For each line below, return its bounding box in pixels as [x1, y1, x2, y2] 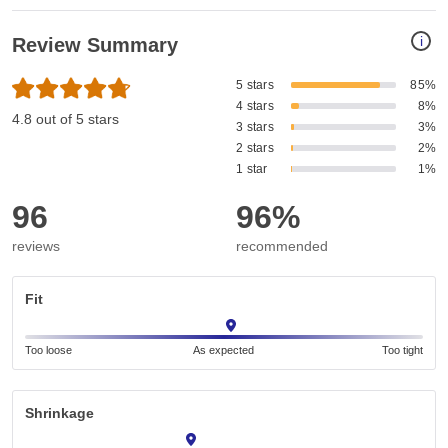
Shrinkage [25, 405, 94, 422]
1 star [236, 162, 268, 177]
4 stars [236, 99, 274, 114]
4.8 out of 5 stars [12, 111, 119, 128]
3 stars [236, 120, 274, 135]
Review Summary [12, 34, 178, 57]
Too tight [381, 344, 423, 357]
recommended [236, 238, 328, 255]
